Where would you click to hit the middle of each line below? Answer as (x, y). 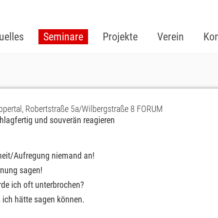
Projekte (120, 37)
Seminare (63, 37)
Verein (171, 37)
